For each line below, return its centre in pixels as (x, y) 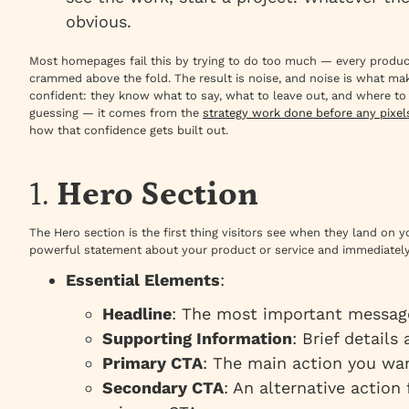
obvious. (99, 22)
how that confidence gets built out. (129, 131)
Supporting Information (197, 339)
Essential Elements (143, 280)
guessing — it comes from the (116, 113)
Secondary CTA (163, 388)
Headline (137, 314)
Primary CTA (152, 363)
